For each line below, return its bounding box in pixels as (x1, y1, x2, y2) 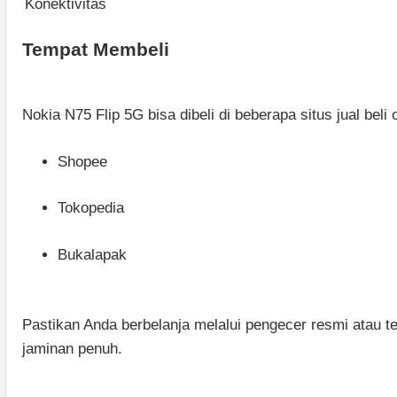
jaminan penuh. (22, 340, 122, 358)
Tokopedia (58, 199, 124, 217)
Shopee (58, 152, 107, 170)
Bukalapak (58, 245, 127, 263)
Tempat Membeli (22, 38, 169, 59)
